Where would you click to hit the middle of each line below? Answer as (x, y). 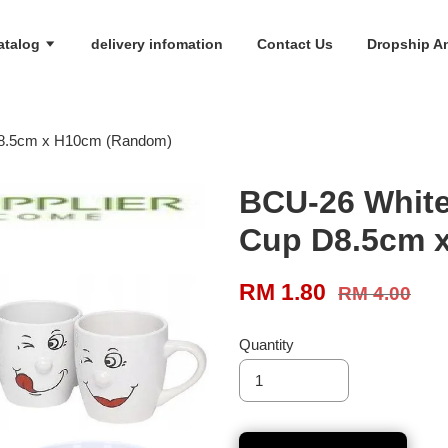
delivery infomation (156, 43)
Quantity (266, 345)
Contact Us (294, 43)
